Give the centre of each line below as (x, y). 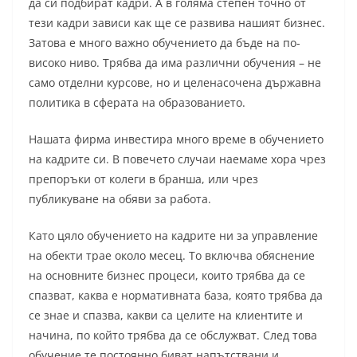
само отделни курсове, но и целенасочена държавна (175, 83)
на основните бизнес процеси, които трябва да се (167, 276)
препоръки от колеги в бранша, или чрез (143, 179)
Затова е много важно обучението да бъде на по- (165, 43)
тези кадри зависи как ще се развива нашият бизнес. (177, 23)
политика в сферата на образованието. (137, 103)
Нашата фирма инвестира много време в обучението (176, 139)
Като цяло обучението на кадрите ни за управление (173, 236)
